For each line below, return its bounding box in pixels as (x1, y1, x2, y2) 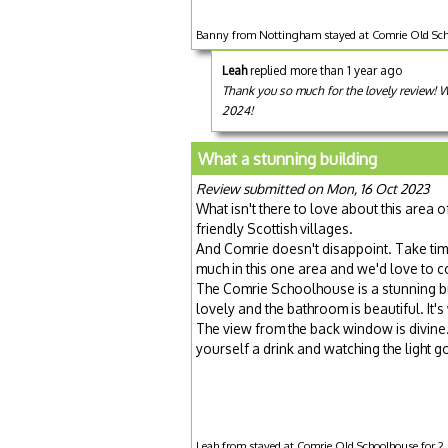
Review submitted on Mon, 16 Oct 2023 (196, 180, 429, 198)
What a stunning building (198, 149, 377, 170)
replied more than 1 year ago (247, 63, 402, 79)
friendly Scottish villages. (196, 220, 353, 238)
